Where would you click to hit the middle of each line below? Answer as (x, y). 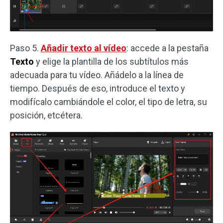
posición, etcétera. (46, 115)
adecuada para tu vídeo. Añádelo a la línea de (97, 75)
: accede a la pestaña (167, 48)
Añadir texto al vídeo (84, 48)
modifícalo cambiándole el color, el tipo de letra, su (109, 102)
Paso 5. (25, 48)
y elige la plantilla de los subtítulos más (111, 61)
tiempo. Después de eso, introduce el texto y (98, 88)
